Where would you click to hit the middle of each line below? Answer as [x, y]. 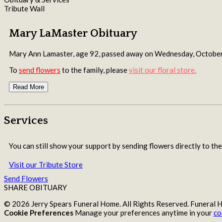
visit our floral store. [163, 70]
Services [26, 121]
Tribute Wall [24, 9]
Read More [28, 87]
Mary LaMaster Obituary [73, 33]
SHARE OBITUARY [35, 187]
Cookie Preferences [39, 212]
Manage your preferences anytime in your [144, 212]
